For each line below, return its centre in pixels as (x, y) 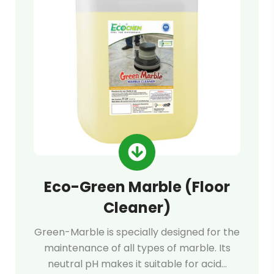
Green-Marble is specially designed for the (137, 232)
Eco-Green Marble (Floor (137, 187)
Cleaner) (137, 208)
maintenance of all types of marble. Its (137, 248)
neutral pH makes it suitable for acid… (137, 264)
